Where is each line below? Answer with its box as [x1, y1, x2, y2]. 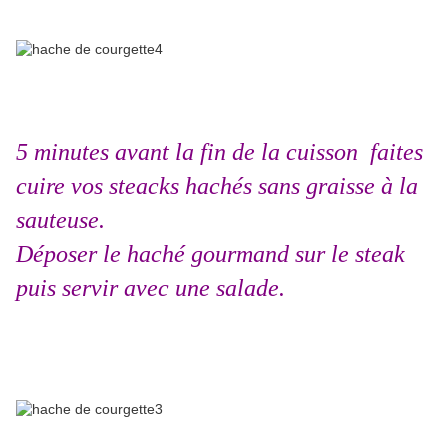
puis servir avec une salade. [16, 275, 285, 302]
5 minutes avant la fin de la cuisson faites [16, 139, 423, 166]
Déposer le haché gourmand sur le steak [16, 241, 405, 268]
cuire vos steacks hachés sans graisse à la [16, 173, 418, 200]
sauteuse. [16, 207, 105, 234]
